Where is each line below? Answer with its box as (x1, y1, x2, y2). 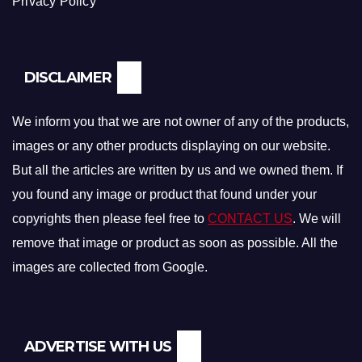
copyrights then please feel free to (12, 211, 208, 225)
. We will (293, 211, 341, 225)
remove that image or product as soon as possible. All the (12, 235, 338, 250)
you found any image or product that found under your (12, 187, 317, 201)
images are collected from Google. (12, 259, 208, 274)
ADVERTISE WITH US (24, 337, 171, 356)
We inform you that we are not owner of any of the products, (12, 114, 349, 128)
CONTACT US (208, 211, 293, 225)
